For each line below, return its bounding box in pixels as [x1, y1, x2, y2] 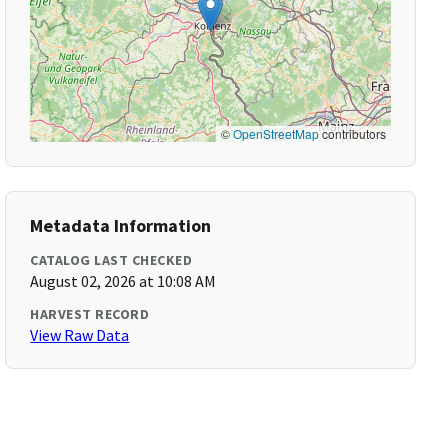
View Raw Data [30, 325, 130, 345]
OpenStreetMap [232, 125, 319, 142]
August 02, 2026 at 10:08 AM [30, 271, 217, 291]
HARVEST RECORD [30, 305, 150, 323]
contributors [318, 125, 386, 142]
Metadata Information [30, 214, 212, 237]
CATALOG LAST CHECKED [30, 251, 193, 269]
